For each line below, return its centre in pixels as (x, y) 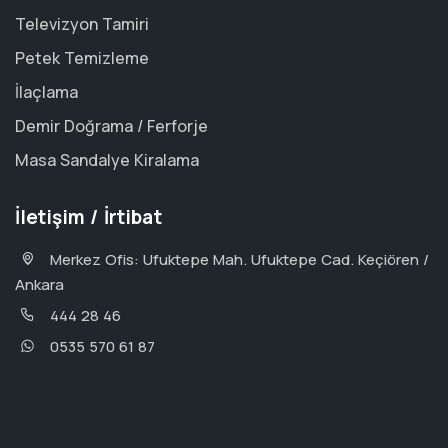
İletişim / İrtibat (88, 217)
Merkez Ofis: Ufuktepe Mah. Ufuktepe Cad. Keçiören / (239, 259)
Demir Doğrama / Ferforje (111, 126)
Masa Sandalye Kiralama (107, 160)
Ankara (39, 284)
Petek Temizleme (82, 58)
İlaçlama (46, 92)
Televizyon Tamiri (82, 24)
